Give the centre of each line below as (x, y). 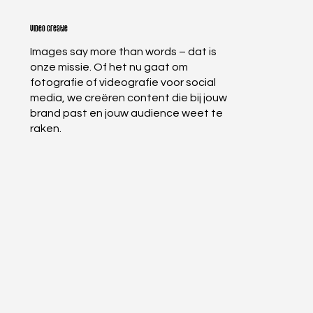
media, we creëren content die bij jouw (129, 98)
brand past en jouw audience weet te (127, 114)
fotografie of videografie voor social (123, 83)
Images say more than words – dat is (124, 52)
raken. (46, 129)
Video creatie (49, 29)
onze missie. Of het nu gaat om (109, 67)
